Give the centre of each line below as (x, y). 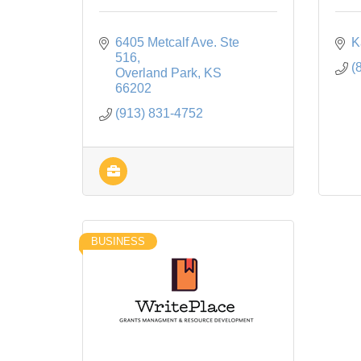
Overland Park (156, 73)
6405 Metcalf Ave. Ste (177, 42)
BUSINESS (118, 241)
